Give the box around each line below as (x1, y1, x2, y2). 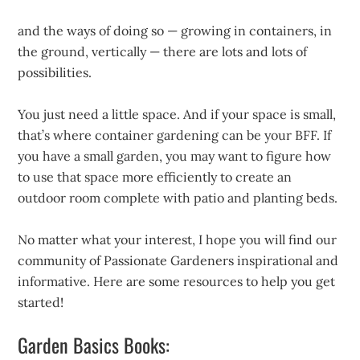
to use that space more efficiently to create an (18, 169, 292, 185)
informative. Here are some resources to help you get (18, 273, 336, 289)
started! (18, 294, 64, 310)
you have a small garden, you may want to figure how (18, 148, 332, 164)
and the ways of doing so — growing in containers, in (18, 22, 333, 39)
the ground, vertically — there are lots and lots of (18, 43, 308, 59)
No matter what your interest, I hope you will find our (18, 231, 337, 247)
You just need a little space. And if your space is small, (18, 106, 337, 122)
